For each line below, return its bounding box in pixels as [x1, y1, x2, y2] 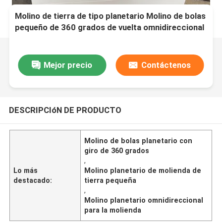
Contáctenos [141, 59, 191, 70]
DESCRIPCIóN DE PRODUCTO [8, 105, 121, 115]
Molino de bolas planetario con [84, 136, 193, 145]
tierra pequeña [84, 176, 137, 184]
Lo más [13, 166, 38, 174]
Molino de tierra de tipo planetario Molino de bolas [15, 11, 206, 21]
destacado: [13, 176, 53, 184]
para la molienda [84, 206, 142, 214]
